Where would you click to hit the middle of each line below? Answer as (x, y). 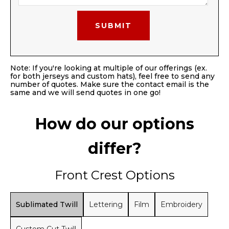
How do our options (114, 124)
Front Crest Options (114, 175)
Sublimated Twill (47, 205)
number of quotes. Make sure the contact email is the (110, 85)
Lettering (106, 205)
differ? (114, 149)
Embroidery (181, 205)
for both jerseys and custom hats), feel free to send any (112, 76)
